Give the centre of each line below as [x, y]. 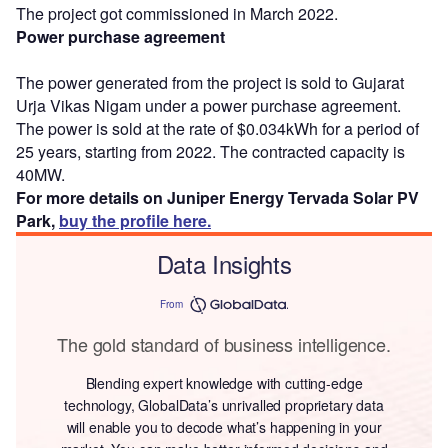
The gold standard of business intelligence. [224, 343]
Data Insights [224, 263]
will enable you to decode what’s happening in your [224, 426]
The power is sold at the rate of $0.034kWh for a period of [217, 128]
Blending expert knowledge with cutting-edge [224, 382]
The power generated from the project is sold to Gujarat [210, 82]
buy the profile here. [135, 220]
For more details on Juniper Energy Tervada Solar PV [217, 197]
